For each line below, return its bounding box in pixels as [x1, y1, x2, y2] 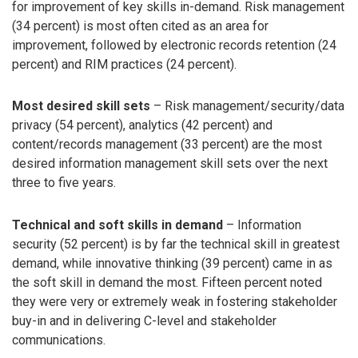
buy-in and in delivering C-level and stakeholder [12, 313, 276, 329]
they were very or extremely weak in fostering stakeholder [12, 294, 337, 310]
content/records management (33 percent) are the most [12, 137, 322, 153]
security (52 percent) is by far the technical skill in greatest [12, 237, 340, 253]
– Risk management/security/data [150, 98, 344, 114]
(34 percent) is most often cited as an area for [12, 18, 268, 34]
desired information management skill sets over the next [12, 156, 328, 172]
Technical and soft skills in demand [12, 217, 223, 233]
